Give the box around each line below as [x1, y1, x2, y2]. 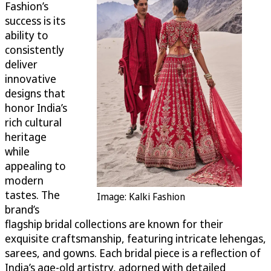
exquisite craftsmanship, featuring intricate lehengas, [5, 231, 266, 246]
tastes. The [5, 188, 60, 203]
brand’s [5, 202, 39, 217]
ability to [5, 28, 48, 43]
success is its [5, 13, 65, 28]
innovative [5, 71, 56, 87]
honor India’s [5, 100, 67, 116]
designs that [5, 86, 65, 101]
